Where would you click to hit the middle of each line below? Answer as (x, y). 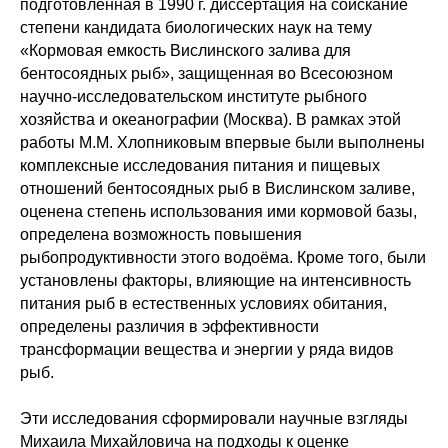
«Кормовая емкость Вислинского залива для (185, 51)
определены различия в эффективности (169, 327)
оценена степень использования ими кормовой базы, (218, 212)
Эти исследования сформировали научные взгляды (214, 419)
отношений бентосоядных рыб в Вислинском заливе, (217, 189)
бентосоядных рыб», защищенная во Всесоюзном (206, 74)
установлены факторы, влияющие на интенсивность (215, 281)
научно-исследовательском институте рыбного (193, 97)
